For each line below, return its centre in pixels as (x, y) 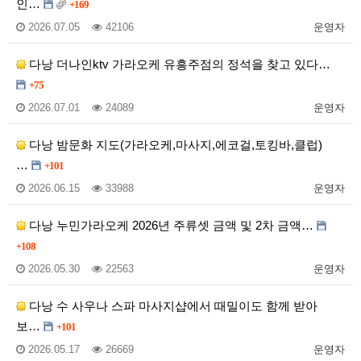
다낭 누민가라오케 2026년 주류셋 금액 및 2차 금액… (171, 225)
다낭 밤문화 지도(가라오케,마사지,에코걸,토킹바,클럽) (174, 144)
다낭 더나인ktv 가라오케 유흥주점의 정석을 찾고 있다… (178, 64)
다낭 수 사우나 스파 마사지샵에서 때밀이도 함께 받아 (172, 305)
